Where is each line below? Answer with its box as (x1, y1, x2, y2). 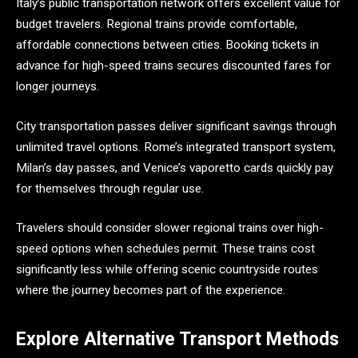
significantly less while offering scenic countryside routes (16, 262, 318, 277)
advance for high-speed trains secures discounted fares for (16, 58, 331, 74)
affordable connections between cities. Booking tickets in (16, 38, 319, 53)
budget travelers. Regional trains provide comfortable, (16, 17, 297, 32)
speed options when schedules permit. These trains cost (16, 241, 315, 257)
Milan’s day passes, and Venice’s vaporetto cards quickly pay (16, 160, 333, 175)
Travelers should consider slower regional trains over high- (16, 221, 324, 236)
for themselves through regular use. (16, 181, 204, 196)
